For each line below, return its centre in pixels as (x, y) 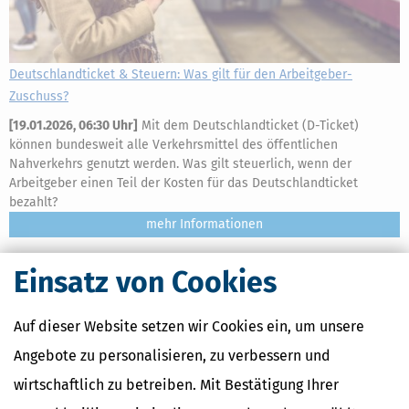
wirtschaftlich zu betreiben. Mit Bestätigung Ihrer (176, 384)
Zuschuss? (39, 96)
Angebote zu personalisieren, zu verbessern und (172, 355)
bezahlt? (33, 202)
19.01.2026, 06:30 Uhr (73, 126)
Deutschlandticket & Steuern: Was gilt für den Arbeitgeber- (181, 74)
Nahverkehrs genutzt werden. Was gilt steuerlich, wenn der (180, 164)
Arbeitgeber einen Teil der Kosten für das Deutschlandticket (184, 183)
